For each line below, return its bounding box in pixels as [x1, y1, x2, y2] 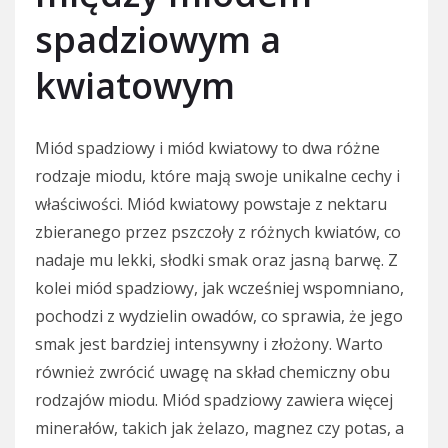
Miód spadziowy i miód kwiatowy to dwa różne [35, 136, 380, 159]
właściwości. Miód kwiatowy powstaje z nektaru [35, 192, 387, 215]
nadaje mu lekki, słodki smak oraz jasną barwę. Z [35, 248, 398, 271]
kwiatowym [35, 60, 235, 110]
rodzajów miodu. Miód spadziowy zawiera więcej [35, 388, 393, 411]
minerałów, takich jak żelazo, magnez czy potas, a [35, 416, 404, 439]
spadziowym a [35, 14, 281, 64]
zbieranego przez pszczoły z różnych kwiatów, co [35, 220, 401, 243]
